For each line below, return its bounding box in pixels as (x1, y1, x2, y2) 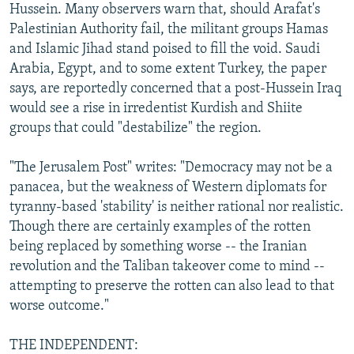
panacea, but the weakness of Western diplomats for (9, 179, 326, 195)
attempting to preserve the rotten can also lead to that (9, 278, 334, 294)
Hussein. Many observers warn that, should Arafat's (9, 2, 320, 17)
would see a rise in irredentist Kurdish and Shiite (9, 100, 303, 116)
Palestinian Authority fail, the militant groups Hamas (9, 21, 328, 37)
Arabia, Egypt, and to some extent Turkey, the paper (9, 61, 326, 77)
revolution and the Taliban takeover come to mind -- (9, 258, 325, 274)
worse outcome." (9, 298, 109, 314)
